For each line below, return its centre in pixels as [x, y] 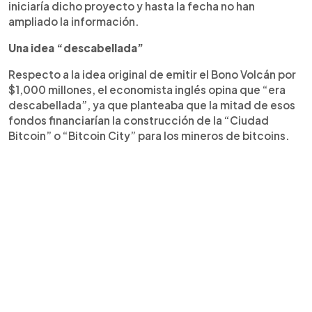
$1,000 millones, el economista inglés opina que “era [147, 89]
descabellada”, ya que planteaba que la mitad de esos [152, 104]
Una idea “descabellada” [76, 47]
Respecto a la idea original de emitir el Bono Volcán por [152, 74]
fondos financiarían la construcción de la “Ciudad [139, 120]
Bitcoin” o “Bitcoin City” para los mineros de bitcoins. [149, 135]
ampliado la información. [74, 21]
